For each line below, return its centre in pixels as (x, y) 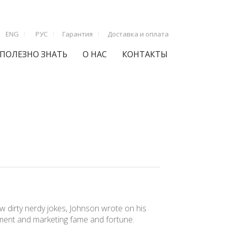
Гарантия (78, 34)
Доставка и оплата (138, 34)
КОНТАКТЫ (145, 54)
